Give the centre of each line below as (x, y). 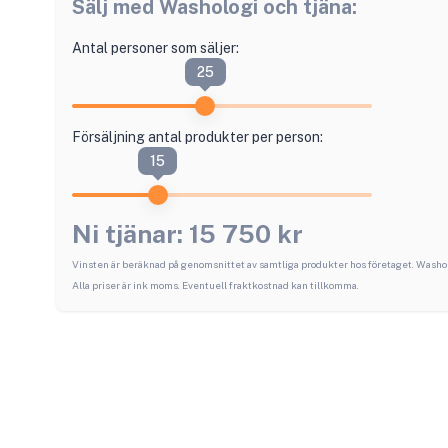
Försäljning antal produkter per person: (197, 137)
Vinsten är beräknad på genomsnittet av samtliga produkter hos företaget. (244, 264)
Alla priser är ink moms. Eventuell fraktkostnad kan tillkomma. (215, 285)
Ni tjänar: (130, 234)
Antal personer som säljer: (155, 48)
